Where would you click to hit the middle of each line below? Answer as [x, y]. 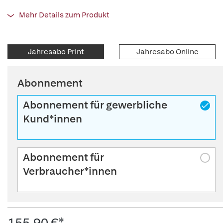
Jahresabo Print [56, 52]
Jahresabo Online [167, 52]
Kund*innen [53, 119]
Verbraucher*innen [70, 171]
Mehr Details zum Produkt [64, 15]
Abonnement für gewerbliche [95, 105]
